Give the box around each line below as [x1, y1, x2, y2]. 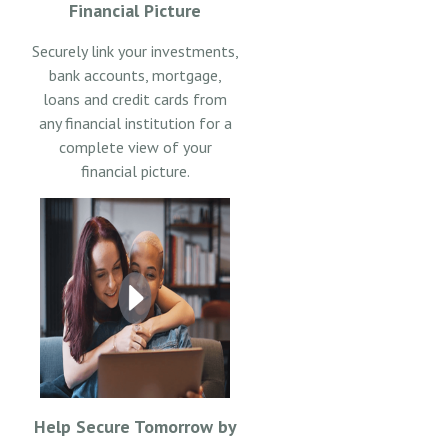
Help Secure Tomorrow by [33, 414, 237, 438]
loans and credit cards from [43, 88, 227, 109]
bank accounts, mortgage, [48, 64, 222, 85]
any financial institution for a [38, 112, 232, 133]
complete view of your [58, 136, 212, 157]
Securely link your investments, [31, 40, 239, 61]
